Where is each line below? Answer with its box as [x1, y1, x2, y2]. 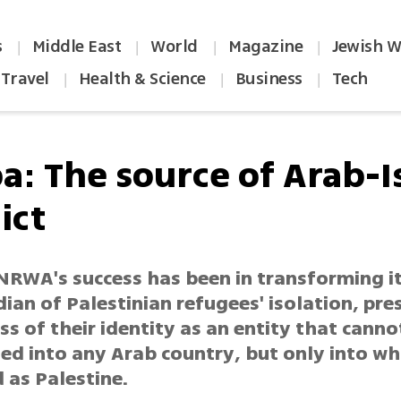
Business [235, 66, 303, 91]
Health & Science [78, 66, 206, 91]
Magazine [228, 34, 303, 59]
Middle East [31, 34, 122, 59]
